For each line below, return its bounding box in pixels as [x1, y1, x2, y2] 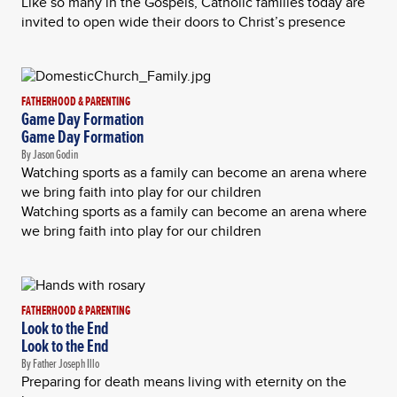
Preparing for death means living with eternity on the [21, 371, 346, 392]
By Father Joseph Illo [21, 354, 99, 372]
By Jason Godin [21, 145, 78, 163]
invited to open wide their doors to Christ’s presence [21, 12, 346, 32]
